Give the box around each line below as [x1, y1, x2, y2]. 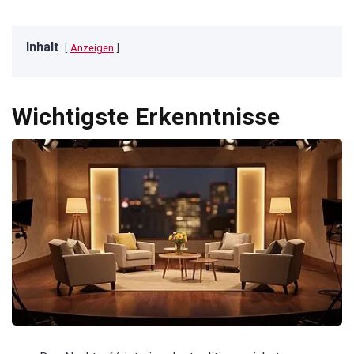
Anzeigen [70, 42, 114, 55]
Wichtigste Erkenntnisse [12, 103, 280, 131]
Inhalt [26, 40, 58, 55]
